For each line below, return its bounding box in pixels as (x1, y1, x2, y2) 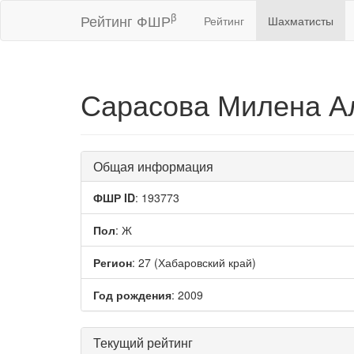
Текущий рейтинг (93, 333, 193, 352)
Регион (93, 254, 132, 270)
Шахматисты (268, 13, 333, 28)
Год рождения (93, 287, 171, 303)
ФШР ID (93, 190, 135, 205)
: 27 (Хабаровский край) (132, 254, 256, 270)
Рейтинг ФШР (81, 10, 171, 31)
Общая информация (93, 157, 213, 175)
